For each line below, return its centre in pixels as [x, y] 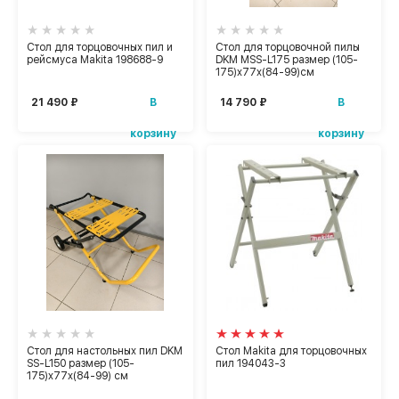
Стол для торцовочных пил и [100, 47]
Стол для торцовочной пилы [287, 47]
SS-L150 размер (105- [81, 363]
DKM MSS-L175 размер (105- [286, 59]
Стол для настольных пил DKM [105, 351]
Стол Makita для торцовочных [291, 351]
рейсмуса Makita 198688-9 [95, 59]
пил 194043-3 [250, 363]
